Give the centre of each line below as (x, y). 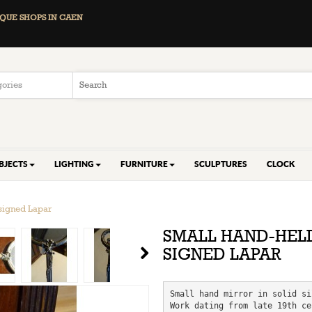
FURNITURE (144, 164)
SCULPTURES (221, 164)
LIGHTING (74, 164)
